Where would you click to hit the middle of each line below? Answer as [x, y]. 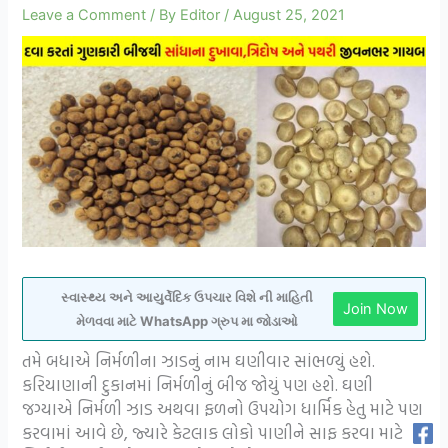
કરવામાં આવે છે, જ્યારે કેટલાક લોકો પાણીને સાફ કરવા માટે [213, 432]
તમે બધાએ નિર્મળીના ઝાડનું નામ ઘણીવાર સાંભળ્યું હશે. [199, 360]
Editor [202, 14]
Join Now [375, 308]
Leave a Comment [84, 14]
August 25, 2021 [289, 14]
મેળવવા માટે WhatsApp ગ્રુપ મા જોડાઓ [186, 320]
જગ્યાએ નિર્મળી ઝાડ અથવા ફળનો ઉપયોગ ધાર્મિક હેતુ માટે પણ [223, 408]
